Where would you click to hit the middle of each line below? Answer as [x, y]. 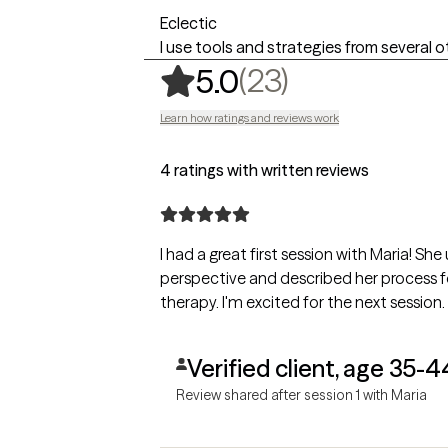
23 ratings [365, 79]
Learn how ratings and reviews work [249, 117]
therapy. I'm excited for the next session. [302, 301]
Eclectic [188, 22]
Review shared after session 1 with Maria [301, 394]
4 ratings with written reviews [264, 169]
